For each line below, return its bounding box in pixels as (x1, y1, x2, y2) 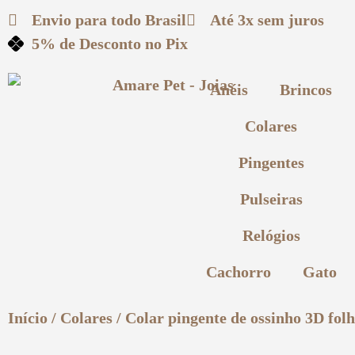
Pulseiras (239, 190, 303, 208)
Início (8, 309, 48, 326)
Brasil (145, 11, 186, 29)
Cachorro (205, 263, 271, 281)
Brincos (280, 81, 332, 98)
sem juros (254, 11, 324, 29)
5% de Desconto (32, 35, 141, 52)
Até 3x (210, 11, 254, 29)
